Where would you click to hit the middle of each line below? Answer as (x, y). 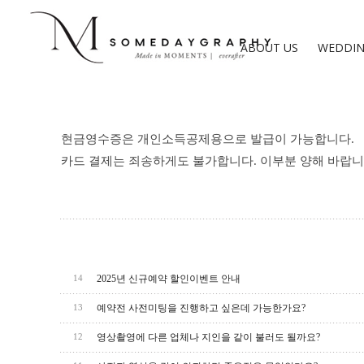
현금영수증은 (97, 139)
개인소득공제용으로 (192, 139)
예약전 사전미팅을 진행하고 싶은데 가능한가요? (201, 308)
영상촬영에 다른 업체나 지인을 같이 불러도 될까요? (208, 337)
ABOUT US (270, 48)
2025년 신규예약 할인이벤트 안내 (169, 279)
